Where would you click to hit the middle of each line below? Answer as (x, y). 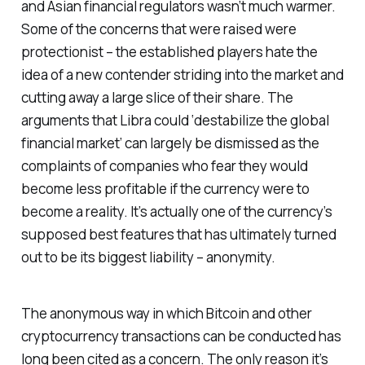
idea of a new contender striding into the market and (182, 75)
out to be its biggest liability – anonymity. (148, 257)
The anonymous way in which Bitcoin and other (166, 314)
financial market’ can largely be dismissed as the (170, 143)
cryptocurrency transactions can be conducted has (181, 336)
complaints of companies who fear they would (164, 166)
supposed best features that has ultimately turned (178, 235)
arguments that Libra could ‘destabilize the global (175, 121)
